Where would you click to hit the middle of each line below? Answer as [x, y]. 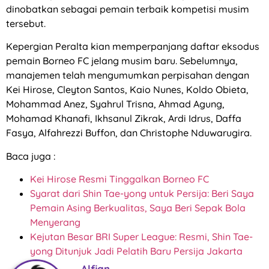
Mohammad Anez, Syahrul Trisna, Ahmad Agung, [115, 104]
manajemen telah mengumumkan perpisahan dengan [128, 75]
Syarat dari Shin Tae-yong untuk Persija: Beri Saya [142, 193]
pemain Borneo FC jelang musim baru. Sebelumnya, [122, 61]
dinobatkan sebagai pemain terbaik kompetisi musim [128, 9]
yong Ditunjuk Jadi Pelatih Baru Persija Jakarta [136, 251]
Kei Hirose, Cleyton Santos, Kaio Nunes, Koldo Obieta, [127, 90]
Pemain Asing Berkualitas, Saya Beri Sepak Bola [138, 207]
